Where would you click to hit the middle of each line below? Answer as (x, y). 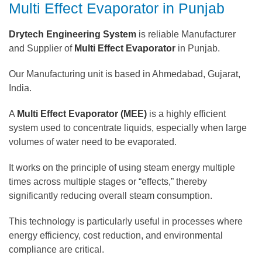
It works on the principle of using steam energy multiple (122, 167)
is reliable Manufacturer (186, 34)
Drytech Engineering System (73, 34)
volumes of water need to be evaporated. (93, 142)
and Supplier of (42, 48)
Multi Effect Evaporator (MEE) (82, 113)
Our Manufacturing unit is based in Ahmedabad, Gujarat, (125, 74)
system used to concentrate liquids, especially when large (128, 127)
